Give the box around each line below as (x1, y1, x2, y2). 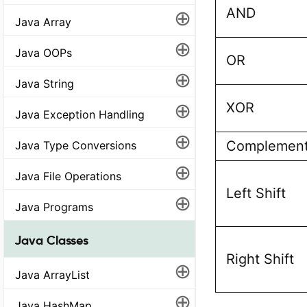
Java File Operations (15, 169, 121, 183)
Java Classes (14, 232, 88, 247)
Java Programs (15, 199, 93, 214)
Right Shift (226, 251, 294, 267)
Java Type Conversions (15, 138, 136, 152)
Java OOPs (15, 45, 72, 60)
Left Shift (226, 185, 286, 201)
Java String (15, 76, 74, 90)
